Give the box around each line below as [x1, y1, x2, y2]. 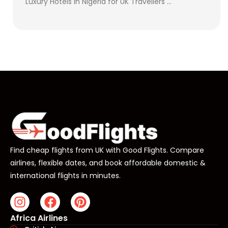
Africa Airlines [10, 212, 68, 224]
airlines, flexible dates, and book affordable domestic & [10, 157, 206, 168]
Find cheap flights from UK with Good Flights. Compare [10, 145, 204, 155]
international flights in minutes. [10, 170, 121, 181]
